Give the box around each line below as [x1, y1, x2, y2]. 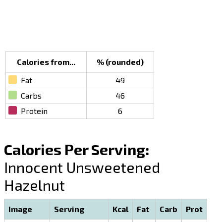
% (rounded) [97, 57, 144, 67]
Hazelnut [4, 176, 65, 194]
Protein [21, 106, 48, 116]
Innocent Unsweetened [4, 158, 161, 176]
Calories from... [17, 57, 76, 67]
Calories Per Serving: [4, 140, 150, 159]
